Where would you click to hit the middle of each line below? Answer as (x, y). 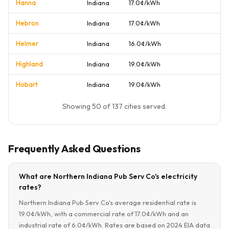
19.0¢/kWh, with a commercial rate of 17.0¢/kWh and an (104, 214)
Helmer (27, 43)
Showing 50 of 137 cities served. (114, 106)
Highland (29, 64)
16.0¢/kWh (145, 43)
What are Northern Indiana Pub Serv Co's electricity (108, 176)
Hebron (27, 23)
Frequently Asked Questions (74, 148)
